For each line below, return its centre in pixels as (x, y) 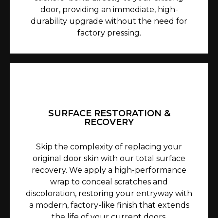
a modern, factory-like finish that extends (109, 205)
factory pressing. (109, 33)
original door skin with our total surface (109, 159)
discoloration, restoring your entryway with (109, 194)
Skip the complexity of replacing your (109, 147)
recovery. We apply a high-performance (109, 170)
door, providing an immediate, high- (109, 10)
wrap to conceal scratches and (109, 182)
